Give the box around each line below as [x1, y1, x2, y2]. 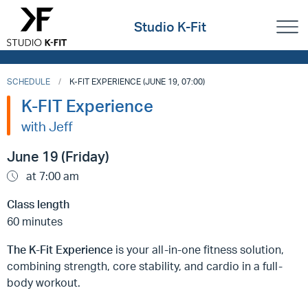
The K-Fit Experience [7, 243, 113, 256]
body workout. [7, 276, 83, 289]
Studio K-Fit [134, 19, 207, 36]
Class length [7, 197, 69, 211]
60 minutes [7, 214, 63, 228]
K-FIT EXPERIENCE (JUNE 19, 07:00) [69, 76, 205, 87]
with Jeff [21, 118, 73, 135]
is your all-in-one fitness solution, [113, 243, 284, 256]
